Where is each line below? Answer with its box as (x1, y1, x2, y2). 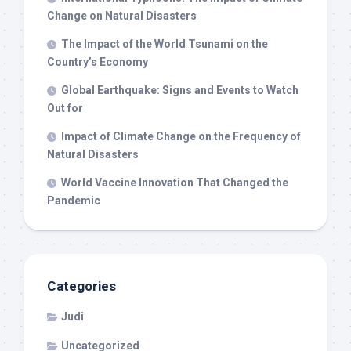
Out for (47, 102, 83, 115)
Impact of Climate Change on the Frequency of (61, 130, 301, 143)
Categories (47, 278, 116, 295)
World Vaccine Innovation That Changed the (61, 176, 288, 190)
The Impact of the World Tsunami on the (61, 38, 268, 51)
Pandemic (47, 194, 100, 208)
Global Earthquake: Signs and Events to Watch (61, 84, 299, 97)
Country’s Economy (47, 56, 148, 69)
